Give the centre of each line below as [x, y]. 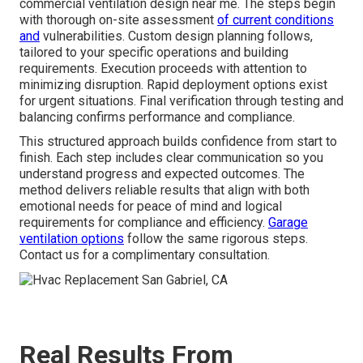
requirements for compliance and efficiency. [144, 222]
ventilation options [72, 238]
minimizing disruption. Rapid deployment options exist [173, 84]
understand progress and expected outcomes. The [162, 173]
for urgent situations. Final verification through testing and [181, 100]
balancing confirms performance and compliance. [157, 117]
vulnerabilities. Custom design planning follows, [176, 36]
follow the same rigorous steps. [216, 238]
